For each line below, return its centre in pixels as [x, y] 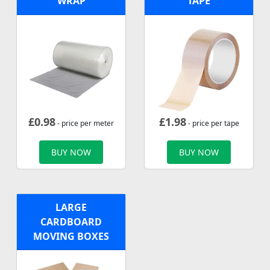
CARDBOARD [71, 221]
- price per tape [212, 123]
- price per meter [85, 123]
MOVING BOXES [71, 236]
